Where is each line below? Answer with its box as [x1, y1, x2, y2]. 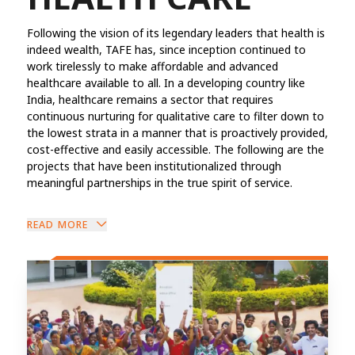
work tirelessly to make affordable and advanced [26, 58, 278, 74]
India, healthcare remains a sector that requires [26, 91, 273, 107]
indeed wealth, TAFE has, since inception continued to [26, 41, 306, 57]
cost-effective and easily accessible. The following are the [26, 141, 324, 157]
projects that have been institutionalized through [26, 158, 281, 174]
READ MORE [26, 218, 89, 232]
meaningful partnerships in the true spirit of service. [26, 174, 292, 190]
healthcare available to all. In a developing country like [26, 74, 305, 90]
